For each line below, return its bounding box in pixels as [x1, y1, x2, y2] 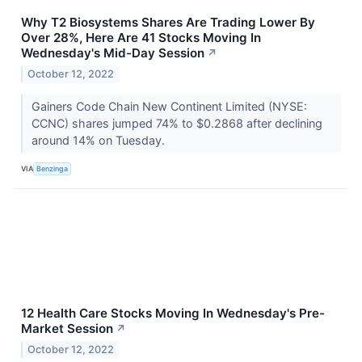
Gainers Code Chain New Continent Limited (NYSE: [31, 99, 307, 113]
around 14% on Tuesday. [31, 133, 168, 147]
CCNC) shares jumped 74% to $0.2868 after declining [31, 116, 322, 130]
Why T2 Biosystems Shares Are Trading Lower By [21, 15, 315, 31]
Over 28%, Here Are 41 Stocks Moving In [21, 30, 261, 46]
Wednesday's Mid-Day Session [21, 45, 204, 61]
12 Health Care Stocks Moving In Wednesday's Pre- [21, 305, 325, 321]
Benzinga [36, 164, 69, 174]
